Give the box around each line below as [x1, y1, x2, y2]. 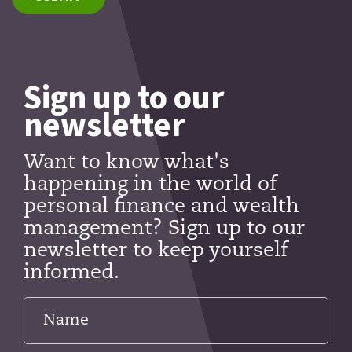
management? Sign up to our [24, 218, 305, 239]
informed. [24, 262, 119, 283]
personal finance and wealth [24, 196, 299, 217]
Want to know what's [24, 152, 229, 173]
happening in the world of [24, 174, 277, 195]
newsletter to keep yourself [24, 240, 288, 261]
